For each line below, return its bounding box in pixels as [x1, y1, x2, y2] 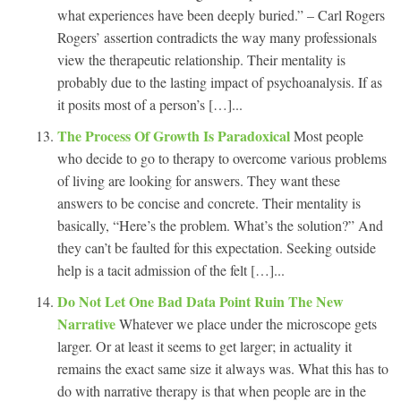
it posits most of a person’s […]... [57, 94, 243, 114]
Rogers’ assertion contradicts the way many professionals [57, 27, 377, 47]
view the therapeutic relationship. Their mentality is [57, 49, 346, 69]
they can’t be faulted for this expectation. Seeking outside [57, 237, 376, 257]
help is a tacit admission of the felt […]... [57, 260, 285, 279]
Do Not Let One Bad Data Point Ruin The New [57, 290, 344, 311]
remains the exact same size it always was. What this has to [57, 358, 388, 378]
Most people [294, 125, 363, 145]
